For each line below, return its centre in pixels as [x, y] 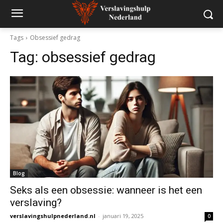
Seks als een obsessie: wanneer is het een [106, 190]
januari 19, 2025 [123, 216]
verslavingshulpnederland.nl [53, 216]
